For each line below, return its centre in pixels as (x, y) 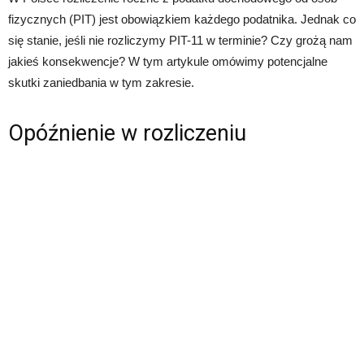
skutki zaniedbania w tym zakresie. (101, 82)
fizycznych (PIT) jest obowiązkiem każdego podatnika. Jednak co (182, 19)
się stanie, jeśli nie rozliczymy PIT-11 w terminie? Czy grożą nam (180, 40)
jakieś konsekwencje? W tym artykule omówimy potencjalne (168, 61)
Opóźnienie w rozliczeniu (127, 133)
